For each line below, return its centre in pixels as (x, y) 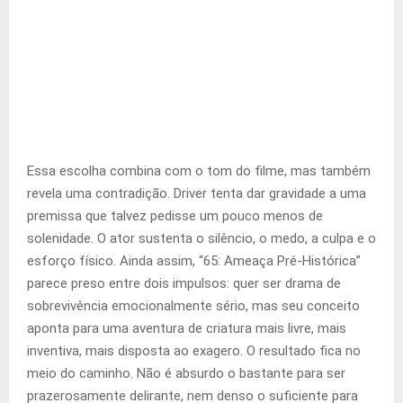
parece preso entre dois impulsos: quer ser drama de (184, 284)
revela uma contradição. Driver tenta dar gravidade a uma (197, 194)
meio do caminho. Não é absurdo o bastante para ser (186, 374)
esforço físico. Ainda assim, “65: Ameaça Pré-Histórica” (194, 261)
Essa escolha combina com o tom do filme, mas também (199, 171)
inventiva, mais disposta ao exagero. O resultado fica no (194, 351)
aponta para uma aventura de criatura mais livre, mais (187, 329)
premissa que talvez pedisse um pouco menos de (175, 216)
